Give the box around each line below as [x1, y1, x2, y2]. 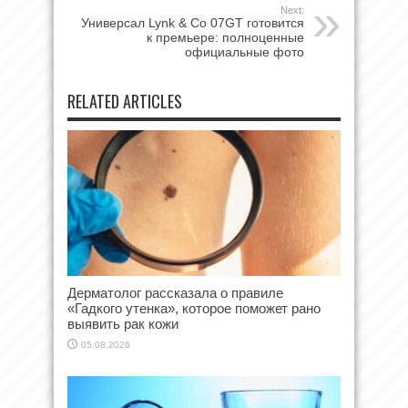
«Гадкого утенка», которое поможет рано [67, 300, 321, 316]
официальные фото [185, 44, 304, 59]
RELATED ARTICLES [67, 88, 182, 113]
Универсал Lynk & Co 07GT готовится [81, 15, 304, 30]
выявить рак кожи [67, 315, 178, 331]
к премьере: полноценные [147, 29, 304, 45]
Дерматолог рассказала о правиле [67, 284, 283, 301]
